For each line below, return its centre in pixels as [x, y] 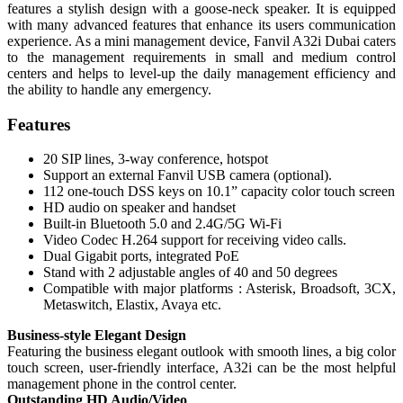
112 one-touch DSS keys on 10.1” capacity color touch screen [219, 192]
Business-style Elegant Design [97, 336]
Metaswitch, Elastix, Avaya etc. [132, 305]
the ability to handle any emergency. [109, 90]
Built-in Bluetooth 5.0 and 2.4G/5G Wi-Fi [162, 224]
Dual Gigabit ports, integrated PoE [141, 256]
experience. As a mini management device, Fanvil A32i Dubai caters [201, 41]
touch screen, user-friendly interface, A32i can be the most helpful [201, 368]
